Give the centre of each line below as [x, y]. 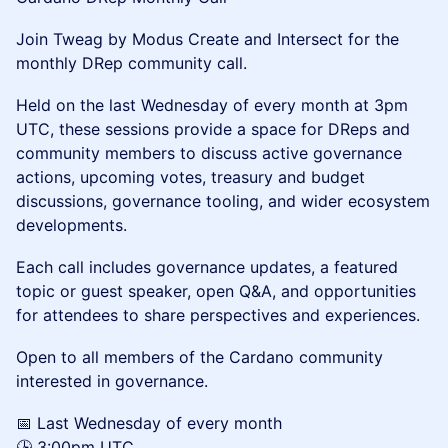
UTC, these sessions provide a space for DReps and [213, 129]
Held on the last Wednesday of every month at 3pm [212, 105]
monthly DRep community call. [131, 63]
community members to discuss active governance [209, 153]
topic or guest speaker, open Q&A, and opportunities [216, 291]
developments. [71, 225]
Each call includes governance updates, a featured [207, 267]
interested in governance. [112, 381]
